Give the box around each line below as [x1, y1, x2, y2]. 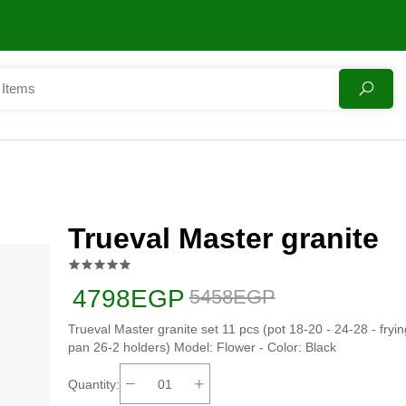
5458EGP [188, 285, 275, 309]
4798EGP [72, 285, 185, 314]
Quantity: [67, 376, 120, 391]
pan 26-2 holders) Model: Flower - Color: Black [67, 340, 336, 355]
